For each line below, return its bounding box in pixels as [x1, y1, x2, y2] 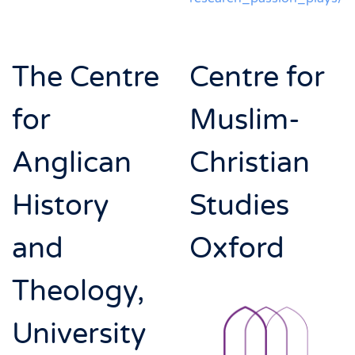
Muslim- [189, 102, 300, 137]
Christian [189, 145, 310, 180]
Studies [189, 188, 289, 223]
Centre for [189, 59, 325, 94]
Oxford [189, 231, 284, 265]
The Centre [12, 59, 159, 94]
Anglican [12, 145, 132, 180]
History [12, 188, 109, 223]
